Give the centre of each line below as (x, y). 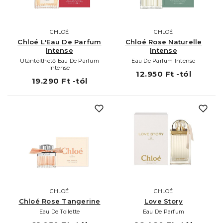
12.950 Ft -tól (164, 74)
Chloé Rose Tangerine (59, 201)
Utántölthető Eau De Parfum (59, 60)
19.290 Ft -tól (59, 81)
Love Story (164, 201)
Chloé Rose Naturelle (164, 42)
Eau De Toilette (59, 211)
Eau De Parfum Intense (164, 60)
